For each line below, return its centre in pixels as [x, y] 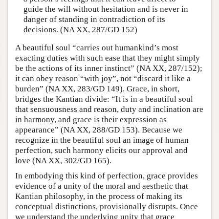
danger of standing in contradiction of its [94, 19]
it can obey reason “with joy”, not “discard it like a [103, 78]
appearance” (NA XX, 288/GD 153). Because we [99, 130]
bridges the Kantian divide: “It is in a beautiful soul [104, 99]
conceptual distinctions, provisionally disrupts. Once [107, 207]
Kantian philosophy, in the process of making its [99, 196]
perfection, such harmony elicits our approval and [101, 150]
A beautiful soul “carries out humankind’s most [97, 48]
